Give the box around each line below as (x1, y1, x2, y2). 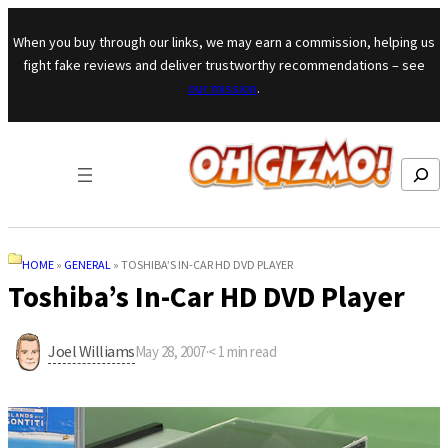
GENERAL (64, 257, 111, 273)
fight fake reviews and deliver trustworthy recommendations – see (23, 55, 425, 74)
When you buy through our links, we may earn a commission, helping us (13, 32, 435, 51)
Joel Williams (48, 340, 135, 361)
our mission (188, 78, 257, 97)
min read (227, 342, 276, 362)
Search (400, 161, 434, 175)
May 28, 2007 (134, 342, 206, 362)
